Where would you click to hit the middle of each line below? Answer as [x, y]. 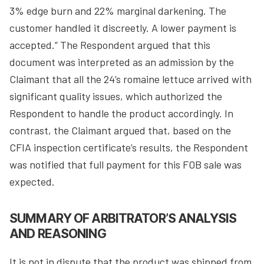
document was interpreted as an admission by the [122, 62]
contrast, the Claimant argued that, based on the [120, 130]
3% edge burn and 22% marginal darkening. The [118, 10]
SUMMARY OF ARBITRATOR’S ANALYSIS [123, 218]
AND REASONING [58, 233]
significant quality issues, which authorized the [116, 96]
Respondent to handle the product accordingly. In [121, 113]
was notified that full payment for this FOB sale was [126, 164]
